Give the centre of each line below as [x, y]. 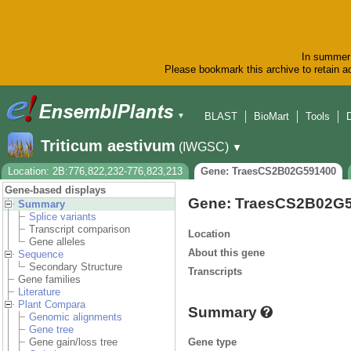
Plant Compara [52, 305]
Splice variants [63, 217]
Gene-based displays [55, 190]
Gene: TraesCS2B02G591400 [268, 172]
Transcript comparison [80, 230]
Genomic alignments [76, 317]
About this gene [226, 252]
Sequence [41, 255]
